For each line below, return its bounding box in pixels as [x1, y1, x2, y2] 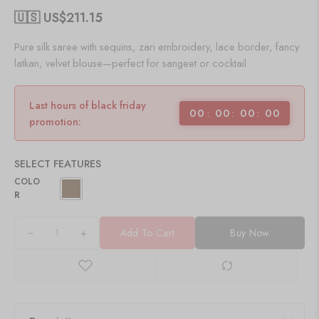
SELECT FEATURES [14, 156, 101, 171]
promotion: [29, 114, 81, 129]
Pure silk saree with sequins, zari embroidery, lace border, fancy [14, 39, 299, 54]
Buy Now [230, 226, 270, 240]
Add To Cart [120, 226, 175, 240]
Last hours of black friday [29, 98, 146, 113]
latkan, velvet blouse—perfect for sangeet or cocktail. [14, 56, 249, 70]
